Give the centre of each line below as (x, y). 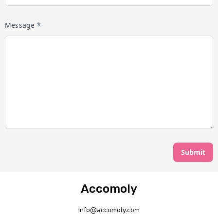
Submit (193, 152)
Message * (23, 25)
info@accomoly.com (109, 210)
